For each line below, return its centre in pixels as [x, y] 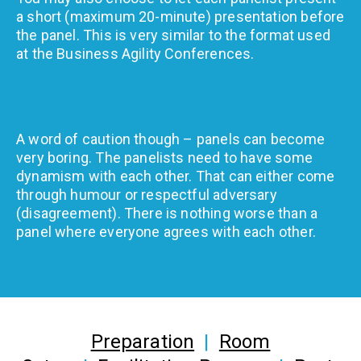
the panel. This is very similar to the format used [173, 35]
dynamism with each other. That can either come [176, 176]
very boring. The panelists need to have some [164, 157]
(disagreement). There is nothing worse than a [167, 213]
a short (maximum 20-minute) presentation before [180, 16]
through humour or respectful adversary [147, 194]
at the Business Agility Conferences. [135, 53]
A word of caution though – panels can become [170, 139]
